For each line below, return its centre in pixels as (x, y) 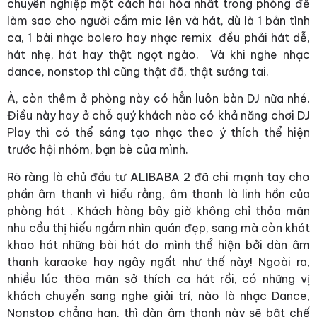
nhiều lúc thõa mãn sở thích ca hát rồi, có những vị (158, 278)
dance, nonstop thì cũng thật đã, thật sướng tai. (138, 71)
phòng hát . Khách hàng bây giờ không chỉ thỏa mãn (158, 211)
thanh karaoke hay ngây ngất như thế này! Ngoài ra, (158, 261)
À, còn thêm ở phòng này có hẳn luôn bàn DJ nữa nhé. (158, 99)
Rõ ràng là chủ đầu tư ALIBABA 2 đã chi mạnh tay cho (158, 177)
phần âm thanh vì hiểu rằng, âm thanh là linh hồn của (158, 194)
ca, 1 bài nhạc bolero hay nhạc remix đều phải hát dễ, (158, 37)
